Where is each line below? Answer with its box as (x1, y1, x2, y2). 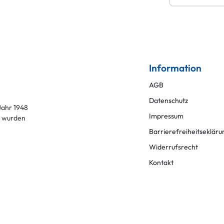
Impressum (149, 111, 184, 120)
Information (149, 61, 202, 74)
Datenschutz (149, 95, 188, 105)
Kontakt (149, 157, 174, 167)
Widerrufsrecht (149, 142, 198, 151)
